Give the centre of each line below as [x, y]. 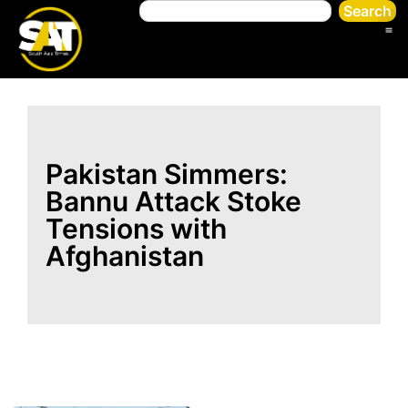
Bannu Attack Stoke [173, 201]
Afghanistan [125, 255]
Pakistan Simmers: [167, 173]
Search [367, 11]
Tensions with [136, 228]
